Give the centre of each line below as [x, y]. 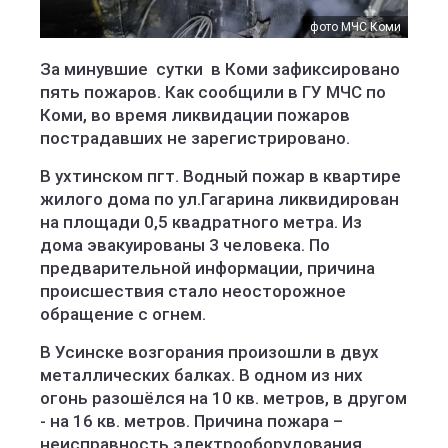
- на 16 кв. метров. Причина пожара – [191, 421]
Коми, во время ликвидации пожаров [195, 115]
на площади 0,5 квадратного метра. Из [201, 222]
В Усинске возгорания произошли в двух [209, 352]
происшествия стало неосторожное [193, 291]
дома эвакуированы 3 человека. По [185, 245]
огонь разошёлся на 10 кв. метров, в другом [223, 398]
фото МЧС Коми [355, 27]
